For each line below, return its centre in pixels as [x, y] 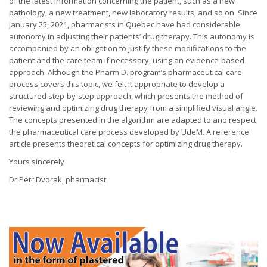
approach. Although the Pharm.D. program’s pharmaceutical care [125, 72]
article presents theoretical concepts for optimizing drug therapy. [126, 144]
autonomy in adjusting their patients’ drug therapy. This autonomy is [132, 36]
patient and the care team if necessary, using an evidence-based [127, 60]
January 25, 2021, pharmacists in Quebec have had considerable [125, 24]
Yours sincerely [37, 162]
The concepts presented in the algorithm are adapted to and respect [133, 120]
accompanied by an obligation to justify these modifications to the [128, 48]
